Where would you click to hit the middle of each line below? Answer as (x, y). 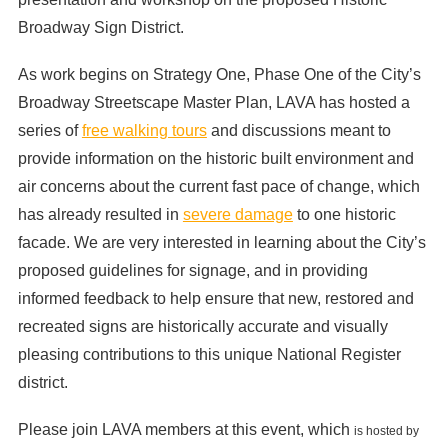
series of (49, 130)
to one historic (344, 214)
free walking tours (144, 130)
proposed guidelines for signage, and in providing (192, 270)
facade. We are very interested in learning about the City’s (221, 242)
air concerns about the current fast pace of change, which (218, 186)
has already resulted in (100, 214)
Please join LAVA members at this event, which (185, 430)
